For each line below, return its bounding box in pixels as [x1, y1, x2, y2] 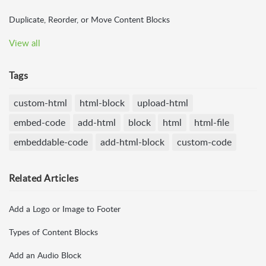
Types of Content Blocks [9, 226, 98, 238]
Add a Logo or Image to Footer [9, 202, 121, 215]
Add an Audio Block [9, 249, 81, 261]
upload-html [137, 96, 188, 110]
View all [9, 37, 40, 49]
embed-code [14, 116, 65, 129]
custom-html [14, 96, 67, 110]
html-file [194, 116, 230, 129]
